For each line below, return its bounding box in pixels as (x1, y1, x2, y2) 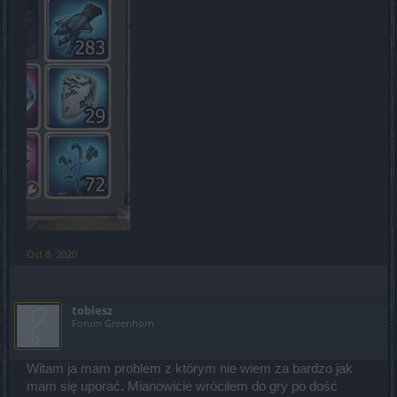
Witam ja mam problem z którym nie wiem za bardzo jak (27, 362, 353, 377)
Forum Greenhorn (72, 316, 154, 331)
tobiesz (72, 302, 113, 319)
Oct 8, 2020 (27, 247, 77, 261)
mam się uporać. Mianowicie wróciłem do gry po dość (27, 379, 338, 394)
